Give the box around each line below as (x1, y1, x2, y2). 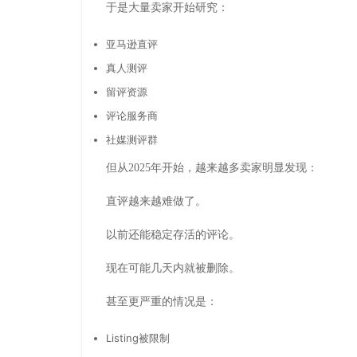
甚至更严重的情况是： (106, 295, 218, 308)
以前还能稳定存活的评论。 (106, 228, 240, 241)
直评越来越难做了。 (106, 194, 206, 207)
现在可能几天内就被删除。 (106, 261, 240, 274)
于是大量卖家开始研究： (106, 2, 229, 14)
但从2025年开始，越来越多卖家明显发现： (106, 161, 318, 174)
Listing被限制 (106, 331, 170, 344)
